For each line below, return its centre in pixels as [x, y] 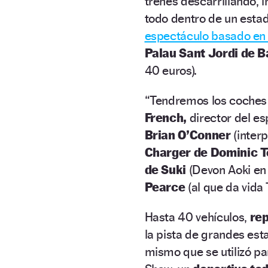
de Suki [165, 169]
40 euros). [171, 70]
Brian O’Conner [188, 135]
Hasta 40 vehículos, [197, 217]
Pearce [165, 187]
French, [166, 117]
